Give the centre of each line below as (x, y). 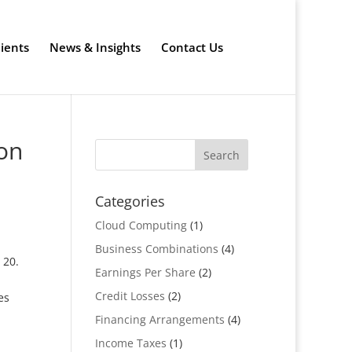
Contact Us (192, 47)
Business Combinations (156, 249)
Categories (130, 201)
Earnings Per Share (145, 272)
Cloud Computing (141, 225)
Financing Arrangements (159, 319)
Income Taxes (130, 343)
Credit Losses (130, 296)
